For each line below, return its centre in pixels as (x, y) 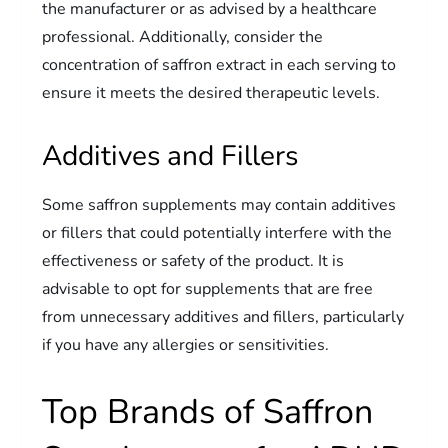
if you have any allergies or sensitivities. (186, 344)
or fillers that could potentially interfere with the (217, 232)
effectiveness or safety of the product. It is (193, 260)
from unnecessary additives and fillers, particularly (223, 316)
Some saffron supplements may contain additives (219, 204)
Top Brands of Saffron (208, 411)
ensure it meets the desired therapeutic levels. (211, 92)
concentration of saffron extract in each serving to (219, 64)
